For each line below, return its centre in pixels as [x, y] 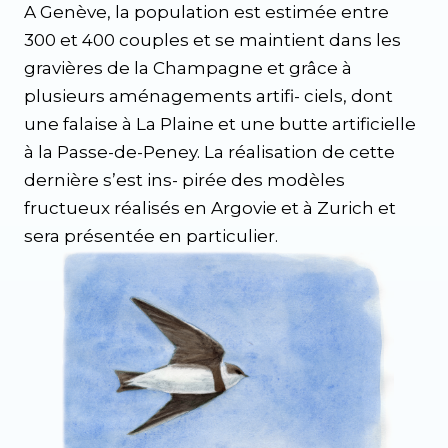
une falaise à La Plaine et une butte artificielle [220, 124]
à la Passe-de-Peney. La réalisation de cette [209, 152]
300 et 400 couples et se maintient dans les [212, 40]
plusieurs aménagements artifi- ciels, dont [208, 96]
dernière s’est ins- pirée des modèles [184, 180]
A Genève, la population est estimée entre [206, 12]
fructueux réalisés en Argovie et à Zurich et [210, 208]
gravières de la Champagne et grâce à [188, 68]
